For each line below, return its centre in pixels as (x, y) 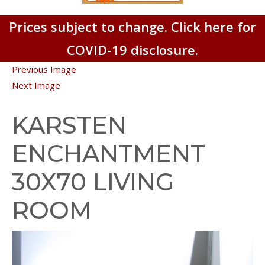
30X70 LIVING (93, 182)
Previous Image (44, 69)
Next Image (36, 85)
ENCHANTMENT (109, 153)
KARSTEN (69, 125)
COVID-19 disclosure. (132, 49)
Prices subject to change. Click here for (132, 26)
